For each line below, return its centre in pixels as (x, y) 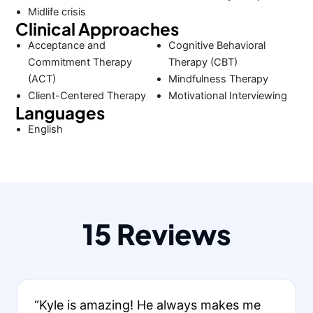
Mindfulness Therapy (218, 79)
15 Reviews (156, 233)
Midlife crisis (57, 12)
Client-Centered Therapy (87, 96)
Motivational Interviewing (227, 96)
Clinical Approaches (97, 29)
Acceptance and (67, 46)
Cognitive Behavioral (217, 46)
